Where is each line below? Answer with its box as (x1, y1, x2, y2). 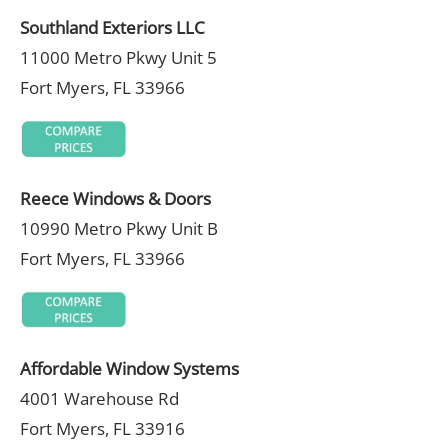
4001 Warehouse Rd (20, 387, 179, 411)
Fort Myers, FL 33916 (20, 417, 185, 441)
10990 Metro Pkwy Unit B (20, 216, 218, 240)
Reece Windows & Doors (20, 186, 211, 210)
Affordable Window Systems (20, 357, 239, 381)
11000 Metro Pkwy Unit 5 (20, 46, 217, 69)
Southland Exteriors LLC (20, 16, 205, 39)
